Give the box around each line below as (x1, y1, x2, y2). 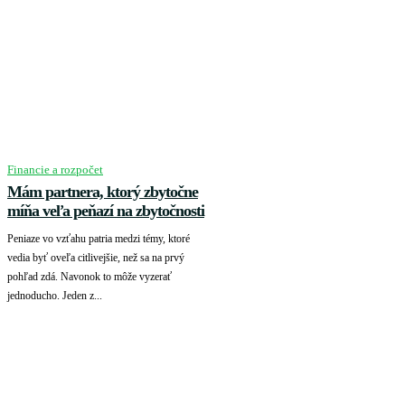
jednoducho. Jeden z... (7, 289, 102, 303)
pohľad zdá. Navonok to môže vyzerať (7, 270, 172, 284)
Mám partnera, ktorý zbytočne (7, 183, 198, 202)
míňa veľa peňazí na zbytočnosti (7, 202, 204, 221)
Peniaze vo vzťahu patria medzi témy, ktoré (7, 232, 190, 246)
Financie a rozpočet (7, 163, 103, 177)
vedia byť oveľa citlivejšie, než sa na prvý (7, 251, 184, 265)
